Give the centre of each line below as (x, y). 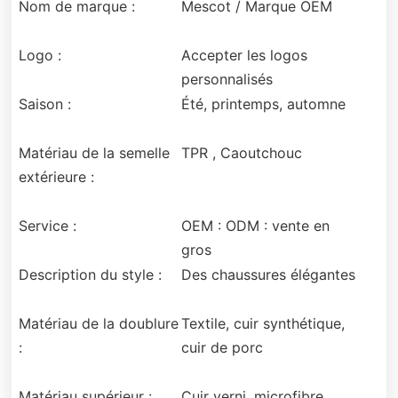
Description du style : (91, 275)
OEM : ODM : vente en (255, 226)
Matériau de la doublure (99, 324)
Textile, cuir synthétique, (263, 324)
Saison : (45, 104)
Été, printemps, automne (263, 104)
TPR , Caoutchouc (241, 153)
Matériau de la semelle (95, 153)
